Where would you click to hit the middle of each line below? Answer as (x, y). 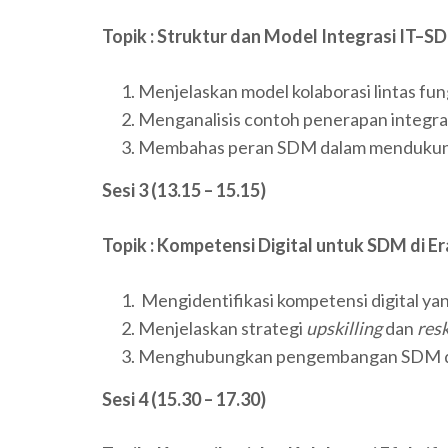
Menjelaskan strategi (222, 328)
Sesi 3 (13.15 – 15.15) (184, 190)
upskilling (344, 328)
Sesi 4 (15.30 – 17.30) (184, 399)
